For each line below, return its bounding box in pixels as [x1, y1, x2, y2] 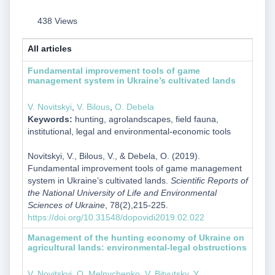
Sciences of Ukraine [27, 199, 105, 210]
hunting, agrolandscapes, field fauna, [72, 114, 219, 124]
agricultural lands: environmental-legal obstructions [27, 242, 247, 252]
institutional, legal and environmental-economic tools [27, 126, 231, 136]
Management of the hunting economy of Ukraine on [27, 232, 244, 242]
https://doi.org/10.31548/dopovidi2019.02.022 [27, 212, 204, 222]
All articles [27, 43, 72, 53]
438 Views [37, 16, 77, 26]
